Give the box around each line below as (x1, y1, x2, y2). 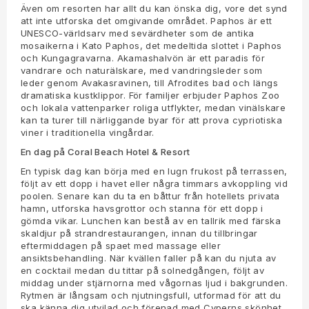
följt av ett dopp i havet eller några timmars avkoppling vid (21, 178, 288, 190)
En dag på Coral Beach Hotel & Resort (21, 146, 190, 158)
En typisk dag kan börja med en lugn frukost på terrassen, (21, 166, 288, 177)
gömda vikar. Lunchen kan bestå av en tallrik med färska (21, 215, 281, 227)
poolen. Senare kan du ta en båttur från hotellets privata (21, 190, 280, 202)
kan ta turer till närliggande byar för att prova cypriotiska (21, 114, 282, 126)
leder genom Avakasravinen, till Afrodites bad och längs (21, 77, 278, 89)
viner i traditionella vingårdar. (21, 127, 154, 139)
